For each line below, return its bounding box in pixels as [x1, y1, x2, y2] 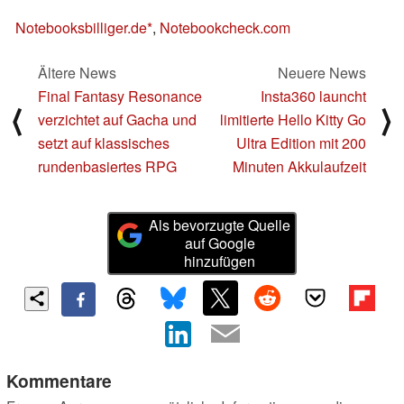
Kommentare [6, 367, 112, 393]
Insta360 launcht [261, 85, 366, 106]
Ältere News [38, 61, 116, 83]
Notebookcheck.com [160, 16, 290, 38]
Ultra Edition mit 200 [236, 132, 366, 153]
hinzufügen [184, 251, 256, 272]
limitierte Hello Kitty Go [220, 108, 366, 130]
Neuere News [278, 61, 366, 83]
